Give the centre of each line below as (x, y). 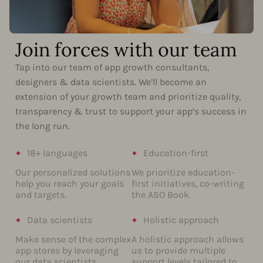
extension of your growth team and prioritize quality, (128, 96)
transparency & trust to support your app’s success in (131, 111)
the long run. (43, 126)
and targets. (41, 195)
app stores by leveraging (67, 251)
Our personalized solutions (73, 173)
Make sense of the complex (73, 240)
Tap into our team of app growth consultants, (112, 67)
